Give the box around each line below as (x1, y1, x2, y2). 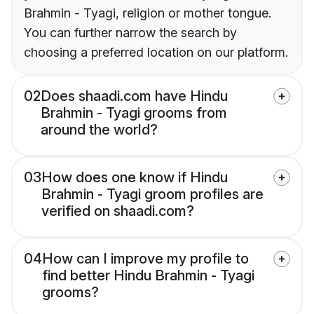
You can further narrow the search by (24, 25, 237, 41)
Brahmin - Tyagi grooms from (41, 104, 227, 122)
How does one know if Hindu (41, 169, 228, 186)
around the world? (41, 121, 158, 139)
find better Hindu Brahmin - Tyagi (42, 267, 254, 285)
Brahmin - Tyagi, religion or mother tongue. (24, 6, 271, 21)
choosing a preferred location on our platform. (24, 45, 288, 60)
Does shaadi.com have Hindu (41, 88, 228, 105)
